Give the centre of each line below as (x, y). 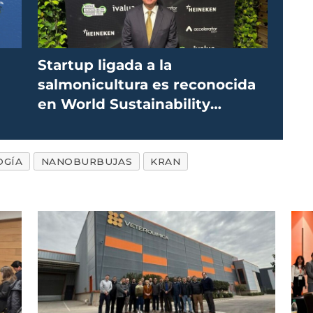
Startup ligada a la (104, 65)
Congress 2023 (92, 123)
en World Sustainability (124, 104)
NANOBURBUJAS (87, 161)
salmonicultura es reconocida (146, 84)
